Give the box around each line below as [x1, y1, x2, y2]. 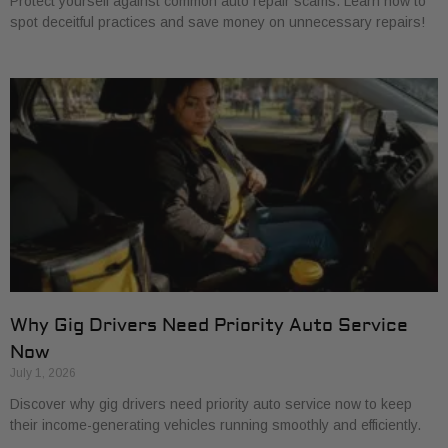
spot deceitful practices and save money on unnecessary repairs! [10, 14, 425, 30]
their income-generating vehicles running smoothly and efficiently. [10, 417, 421, 433]
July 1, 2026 [10, 366, 76, 380]
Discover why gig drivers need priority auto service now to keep [10, 396, 412, 412]
